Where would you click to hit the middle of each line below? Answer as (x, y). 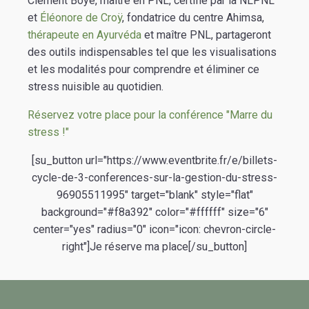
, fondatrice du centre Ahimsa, (193, 17)
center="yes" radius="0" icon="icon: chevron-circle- (154, 229)
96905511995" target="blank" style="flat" (154, 195)
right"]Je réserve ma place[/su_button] (154, 246)
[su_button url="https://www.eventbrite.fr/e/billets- (154, 160)
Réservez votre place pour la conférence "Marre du (150, 114)
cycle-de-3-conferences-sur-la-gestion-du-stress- (154, 177)
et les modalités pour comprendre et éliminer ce (143, 69)
